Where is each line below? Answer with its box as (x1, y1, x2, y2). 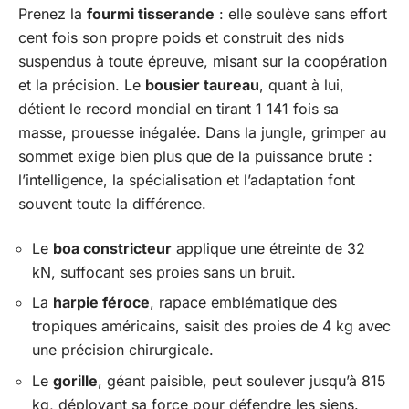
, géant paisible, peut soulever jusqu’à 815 (98, 371, 386, 390)
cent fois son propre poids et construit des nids (18, 28, 344, 47)
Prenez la (18, 5, 87, 23)
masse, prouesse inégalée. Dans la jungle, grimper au (18, 123, 386, 142)
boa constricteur (53, 238, 172, 257)
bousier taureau (145, 76, 259, 94)
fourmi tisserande (87, 5, 215, 23)
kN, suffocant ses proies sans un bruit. (32, 262, 296, 281)
